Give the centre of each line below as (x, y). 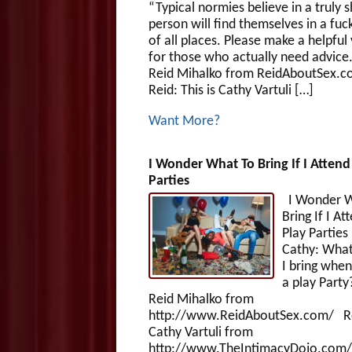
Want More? (184, 121)
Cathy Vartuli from (200, 332)
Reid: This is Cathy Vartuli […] (231, 90)
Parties (169, 181)
